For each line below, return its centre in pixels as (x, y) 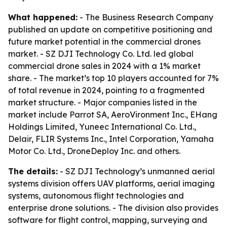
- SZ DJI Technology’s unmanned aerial (136, 171)
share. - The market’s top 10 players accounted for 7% (113, 78)
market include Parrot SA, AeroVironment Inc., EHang (113, 115)
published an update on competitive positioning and (110, 29)
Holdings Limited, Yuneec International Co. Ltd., (102, 127)
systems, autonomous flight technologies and (96, 196)
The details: (33, 171)
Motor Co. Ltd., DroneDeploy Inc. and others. (94, 151)
